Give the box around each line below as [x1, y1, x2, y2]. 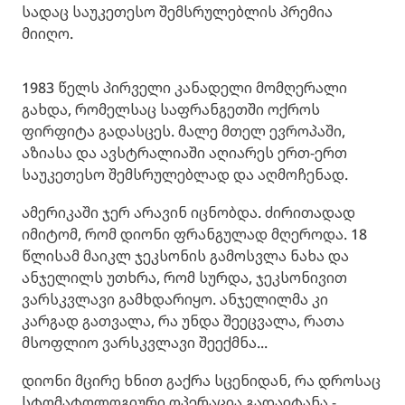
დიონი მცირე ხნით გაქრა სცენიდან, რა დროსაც [22, 370, 381, 391]
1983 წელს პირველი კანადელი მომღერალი [22, 77, 347, 98]
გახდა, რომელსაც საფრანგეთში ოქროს [22, 99, 320, 119]
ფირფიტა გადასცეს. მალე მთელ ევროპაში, [22, 120, 345, 141]
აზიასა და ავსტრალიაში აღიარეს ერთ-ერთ [22, 142, 347, 163]
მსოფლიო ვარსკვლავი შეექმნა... [22, 332, 268, 353]
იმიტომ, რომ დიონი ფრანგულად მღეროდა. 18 [22, 223, 367, 244]
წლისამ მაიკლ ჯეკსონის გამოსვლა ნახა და [22, 245, 349, 266]
